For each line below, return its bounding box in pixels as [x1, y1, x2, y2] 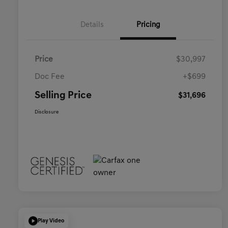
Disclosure [35, 109, 59, 116]
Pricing [136, 21, 160, 30]
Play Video [38, 218, 64, 224]
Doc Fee [35, 73, 65, 81]
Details [80, 21, 104, 30]
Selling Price [35, 91, 92, 101]
